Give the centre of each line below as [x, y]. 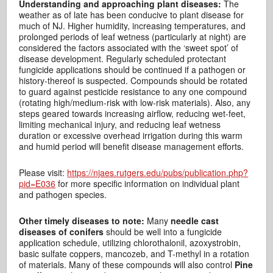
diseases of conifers [62, 231]
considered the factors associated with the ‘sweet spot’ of [129, 47]
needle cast [195, 220]
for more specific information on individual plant [148, 183]
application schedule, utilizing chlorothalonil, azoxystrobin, [130, 242]
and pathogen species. [63, 194]
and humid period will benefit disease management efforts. [132, 146]
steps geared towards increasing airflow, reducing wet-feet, [133, 113]
